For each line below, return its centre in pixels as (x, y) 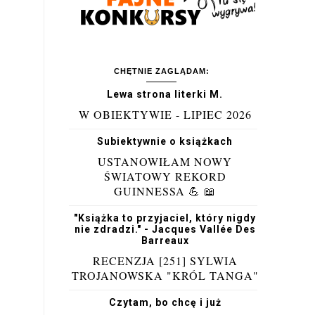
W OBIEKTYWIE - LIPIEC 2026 (165, 114)
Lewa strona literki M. (165, 94)
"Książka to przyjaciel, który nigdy (165, 218)
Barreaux (165, 240)
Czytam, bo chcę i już (165, 302)
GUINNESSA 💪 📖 (165, 191)
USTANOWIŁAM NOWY (165, 161)
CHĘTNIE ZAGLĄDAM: (161, 71)
